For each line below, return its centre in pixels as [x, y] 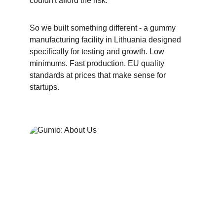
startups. [44, 87]
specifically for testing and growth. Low [98, 52]
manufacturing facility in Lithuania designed [106, 40]
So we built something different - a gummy [104, 28]
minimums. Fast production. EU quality [98, 63]
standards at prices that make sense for [99, 75]
